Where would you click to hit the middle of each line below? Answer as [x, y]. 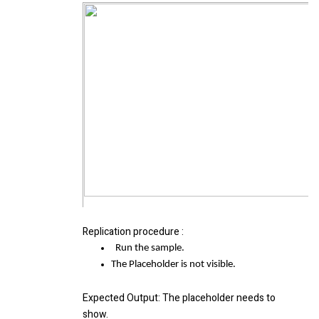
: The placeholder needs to [217, 298]
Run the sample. [148, 249]
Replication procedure [131, 232]
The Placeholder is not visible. [173, 265]
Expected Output [120, 298]
